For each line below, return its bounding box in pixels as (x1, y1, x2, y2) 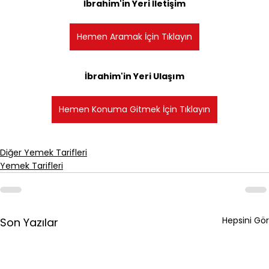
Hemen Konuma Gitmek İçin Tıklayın (59, 103, 210, 115)
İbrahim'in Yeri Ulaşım (85, 70, 184, 82)
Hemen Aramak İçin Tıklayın (77, 30, 192, 43)
